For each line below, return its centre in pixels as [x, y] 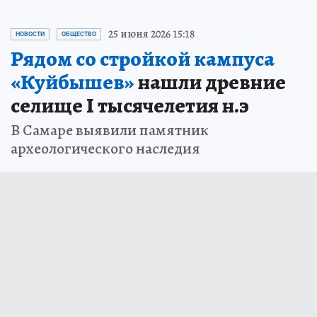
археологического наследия [105, 149]
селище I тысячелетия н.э [130, 106]
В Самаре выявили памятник [110, 131]
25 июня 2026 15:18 [151, 34]
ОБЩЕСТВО [79, 34]
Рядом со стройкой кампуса [143, 59]
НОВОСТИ [30, 34]
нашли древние [210, 82]
